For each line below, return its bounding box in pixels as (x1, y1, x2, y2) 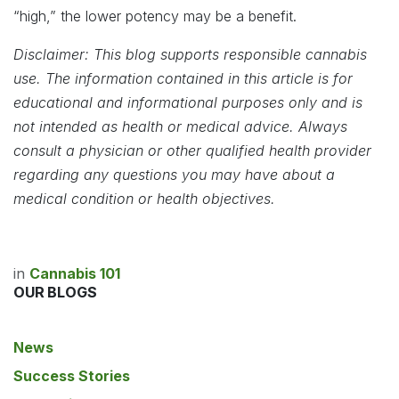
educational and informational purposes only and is (13, 94, 362, 112)
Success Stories (13, 367, 130, 386)
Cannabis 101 (29, 265, 120, 283)
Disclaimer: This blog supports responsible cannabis (13, 45, 367, 64)
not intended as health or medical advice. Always (13, 118, 347, 136)
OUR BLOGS (13, 283, 97, 302)
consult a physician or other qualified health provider (13, 142, 371, 160)
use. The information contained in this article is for (13, 69, 353, 88)
